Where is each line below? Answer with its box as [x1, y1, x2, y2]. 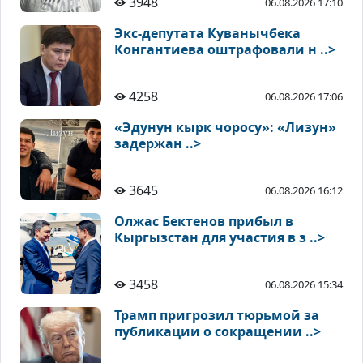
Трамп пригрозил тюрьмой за [114, 306, 319, 325]
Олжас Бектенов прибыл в [114, 212, 293, 231]
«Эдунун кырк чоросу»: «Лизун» [114, 118, 336, 137]
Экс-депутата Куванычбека [114, 24, 301, 43]
